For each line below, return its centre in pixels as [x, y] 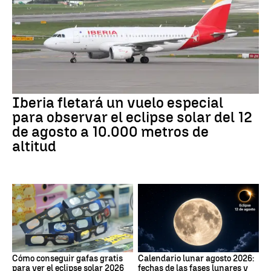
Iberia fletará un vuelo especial [118, 103]
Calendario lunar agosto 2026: [196, 258]
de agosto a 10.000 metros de [110, 132]
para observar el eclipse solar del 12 [132, 117]
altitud [34, 146]
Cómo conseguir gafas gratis [67, 258]
